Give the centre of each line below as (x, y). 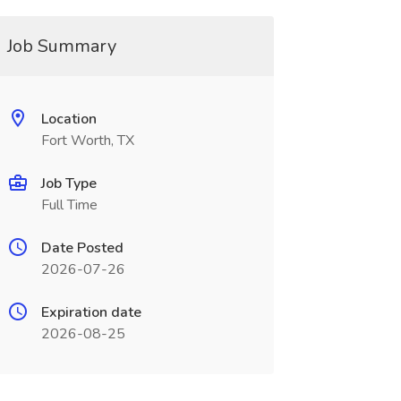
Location (68, 119)
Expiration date (91, 312)
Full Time (69, 205)
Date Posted (82, 248)
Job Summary (61, 46)
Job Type (68, 183)
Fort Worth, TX (87, 141)
